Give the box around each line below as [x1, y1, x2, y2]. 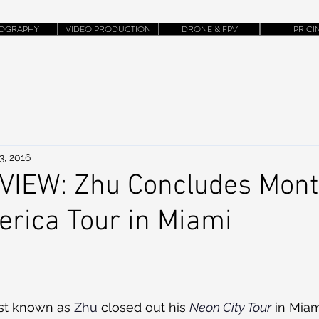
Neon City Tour [189, 300, 271, 315]
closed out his [98, 300, 189, 315]
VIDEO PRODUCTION [66, 23, 151, 36]
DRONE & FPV [181, 23, 238, 36]
